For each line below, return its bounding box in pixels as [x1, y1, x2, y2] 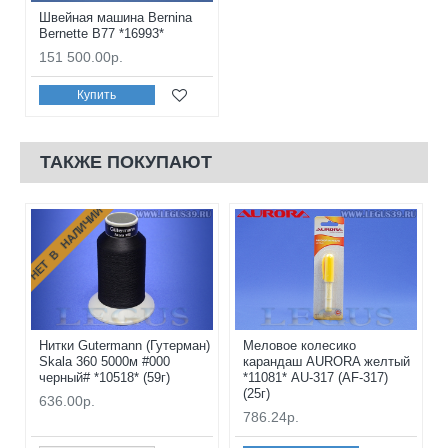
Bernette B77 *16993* [39, 25, 164, 41]
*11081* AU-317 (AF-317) [242, 370, 388, 386]
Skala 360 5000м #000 [39, 354, 170, 370]
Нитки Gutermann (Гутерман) [39, 338, 210, 354]
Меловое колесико [242, 338, 356, 354]
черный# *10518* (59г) [39, 370, 170, 386]
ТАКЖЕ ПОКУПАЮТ [40, 151, 212, 172]
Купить [77, 88, 117, 103]
